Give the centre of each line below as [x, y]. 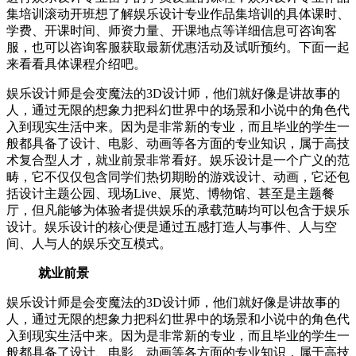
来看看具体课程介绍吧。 [76, 64]
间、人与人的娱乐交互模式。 [89, 244]
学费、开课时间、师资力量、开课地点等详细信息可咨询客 [172, 31]
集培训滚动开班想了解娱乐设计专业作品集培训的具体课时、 [178, 14]
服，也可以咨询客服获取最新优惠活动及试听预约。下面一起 [178, 48]
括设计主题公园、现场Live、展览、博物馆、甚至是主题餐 [170, 194]
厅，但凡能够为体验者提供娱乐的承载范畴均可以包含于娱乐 [178, 211]
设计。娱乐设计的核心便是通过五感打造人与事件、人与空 [172, 227]
